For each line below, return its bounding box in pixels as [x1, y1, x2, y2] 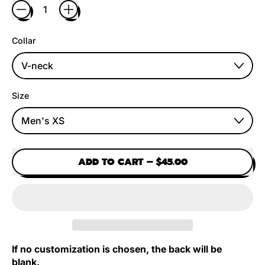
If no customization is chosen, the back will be [12, 243, 222, 255]
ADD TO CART [77, 154, 144, 169]
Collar [12, 35, 36, 46]
